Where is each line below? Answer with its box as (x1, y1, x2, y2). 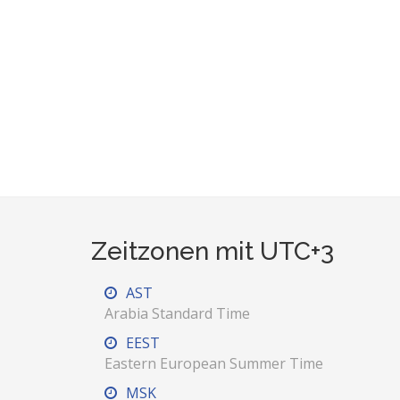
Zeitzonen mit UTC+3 (91, 237, 334, 266)
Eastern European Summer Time (104, 354, 323, 373)
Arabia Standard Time (104, 304, 250, 323)
